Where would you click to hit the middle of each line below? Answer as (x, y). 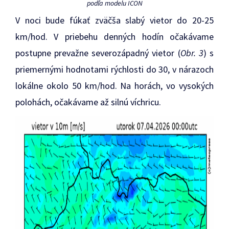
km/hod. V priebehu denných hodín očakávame (114, 36)
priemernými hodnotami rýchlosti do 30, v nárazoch (114, 69)
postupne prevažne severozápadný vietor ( (98, 53)
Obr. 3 (192, 53)
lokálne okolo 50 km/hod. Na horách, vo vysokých (114, 85)
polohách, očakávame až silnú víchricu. (88, 102)
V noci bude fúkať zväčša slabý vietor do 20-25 (114, 20)
